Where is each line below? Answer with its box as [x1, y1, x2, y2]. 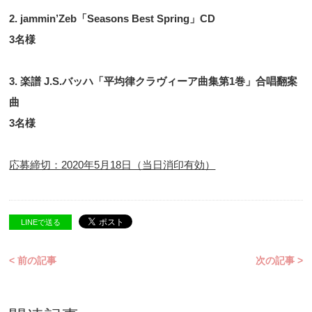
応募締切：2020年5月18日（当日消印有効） [9, 158, 216, 171]
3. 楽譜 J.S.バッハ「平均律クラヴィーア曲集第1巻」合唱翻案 [9, 75, 298, 87]
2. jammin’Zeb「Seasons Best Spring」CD [9, 12, 216, 24]
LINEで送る [20, 217, 61, 226]
